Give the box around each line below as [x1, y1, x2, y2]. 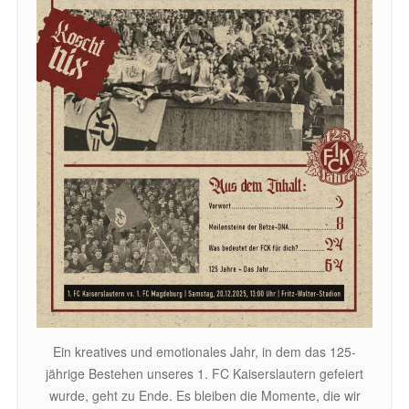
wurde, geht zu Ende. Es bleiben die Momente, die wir [48, 386, 361, 404]
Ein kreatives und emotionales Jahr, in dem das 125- [53, 342, 356, 361]
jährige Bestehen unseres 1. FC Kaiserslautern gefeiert [46, 364, 363, 383]
